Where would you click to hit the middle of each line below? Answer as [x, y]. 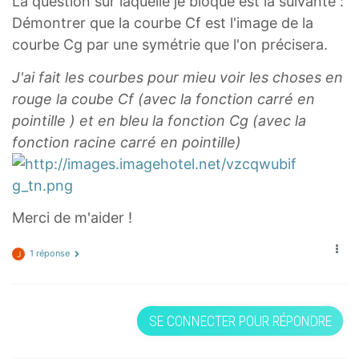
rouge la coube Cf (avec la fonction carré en [163, 99]
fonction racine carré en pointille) [127, 142]
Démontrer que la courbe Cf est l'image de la [163, 23]
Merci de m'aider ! [72, 218]
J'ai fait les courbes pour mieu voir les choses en [177, 77]
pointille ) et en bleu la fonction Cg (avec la [159, 120]
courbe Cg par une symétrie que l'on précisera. [170, 44]
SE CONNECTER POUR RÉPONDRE [240, 321]
